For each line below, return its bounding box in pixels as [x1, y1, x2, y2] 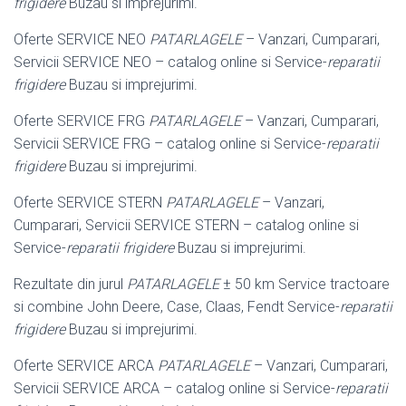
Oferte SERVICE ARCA [14, 356, 158, 374]
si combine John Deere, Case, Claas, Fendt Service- [14, 297, 340, 315]
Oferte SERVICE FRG [14, 111, 149, 130]
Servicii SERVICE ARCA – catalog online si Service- [14, 379, 335, 397]
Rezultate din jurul [14, 275, 127, 293]
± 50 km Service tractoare [219, 275, 390, 293]
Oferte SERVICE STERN [14, 193, 166, 211]
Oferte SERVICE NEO [14, 30, 150, 48]
